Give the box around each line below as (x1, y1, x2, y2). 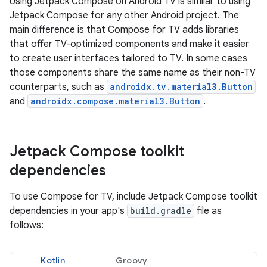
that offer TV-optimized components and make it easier (10, 38, 249, 50)
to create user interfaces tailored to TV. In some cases (10, 52, 247, 64)
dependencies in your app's (10, 205, 127, 217)
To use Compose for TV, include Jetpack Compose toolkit (10, 191, 257, 203)
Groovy (115, 255, 148, 266)
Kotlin (41, 255, 65, 266)
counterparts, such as (10, 81, 107, 93)
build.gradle (130, 205, 191, 216)
